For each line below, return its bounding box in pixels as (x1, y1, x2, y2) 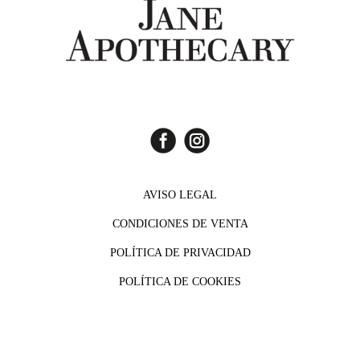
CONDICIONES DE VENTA (112, 218, 248, 231)
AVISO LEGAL (143, 189, 217, 202)
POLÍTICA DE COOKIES (119, 276, 241, 288)
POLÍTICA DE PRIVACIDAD (109, 247, 251, 260)
